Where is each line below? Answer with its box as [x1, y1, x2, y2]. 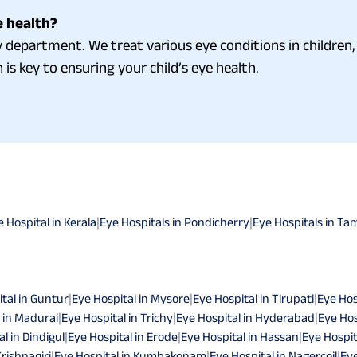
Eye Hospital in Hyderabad [176, 310, 315, 324]
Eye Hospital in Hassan [181, 329, 299, 343]
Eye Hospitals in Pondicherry [100, 214, 249, 229]
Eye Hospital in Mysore [72, 291, 190, 305]
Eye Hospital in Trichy [61, 310, 173, 324]
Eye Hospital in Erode [68, 329, 178, 343]
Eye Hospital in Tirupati [193, 291, 314, 305]
